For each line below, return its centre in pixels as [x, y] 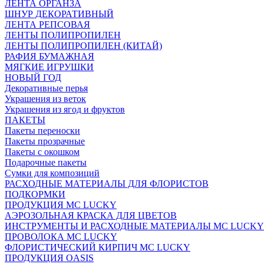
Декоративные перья [46, 88]
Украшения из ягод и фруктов [65, 109]
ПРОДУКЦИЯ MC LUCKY [61, 205]
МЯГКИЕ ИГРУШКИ [49, 67]
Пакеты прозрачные [45, 141]
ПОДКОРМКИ [35, 194]
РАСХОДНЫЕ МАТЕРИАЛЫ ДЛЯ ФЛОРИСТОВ [107, 184]
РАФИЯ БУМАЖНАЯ [49, 56]
